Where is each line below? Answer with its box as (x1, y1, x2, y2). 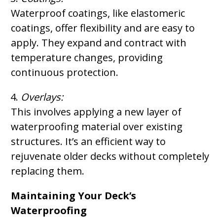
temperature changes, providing (11, 51, 163, 64)
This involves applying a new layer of (11, 105, 182, 118)
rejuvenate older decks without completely (11, 149, 210, 163)
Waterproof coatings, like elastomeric (11, 6, 185, 20)
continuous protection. (11, 66, 119, 79)
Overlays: (21, 90, 64, 104)
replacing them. (11, 164, 85, 178)
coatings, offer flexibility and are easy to (11, 21, 195, 35)
